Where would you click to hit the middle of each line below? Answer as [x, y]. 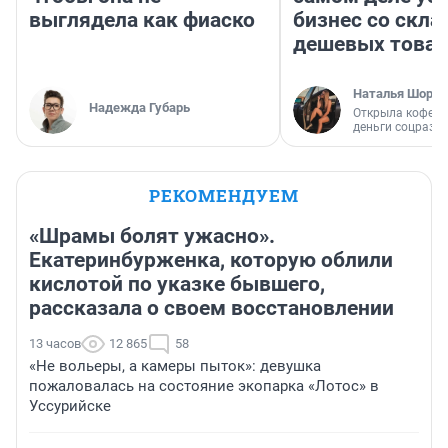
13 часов [55, 344]
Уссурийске [70, 406]
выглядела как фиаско [142, 20]
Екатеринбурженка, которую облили [211, 260]
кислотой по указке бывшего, [177, 284]
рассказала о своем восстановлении [211, 308]
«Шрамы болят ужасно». [152, 236]
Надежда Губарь [139, 108]
